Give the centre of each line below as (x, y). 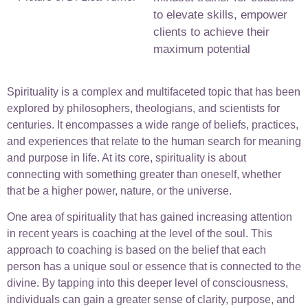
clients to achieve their (211, 32)
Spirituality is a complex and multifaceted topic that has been (154, 92)
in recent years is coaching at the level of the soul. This (140, 234)
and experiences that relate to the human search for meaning (154, 142)
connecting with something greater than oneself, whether (144, 175)
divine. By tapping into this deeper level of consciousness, (147, 283)
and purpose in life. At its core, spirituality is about (126, 158)
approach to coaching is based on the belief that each (136, 250)
